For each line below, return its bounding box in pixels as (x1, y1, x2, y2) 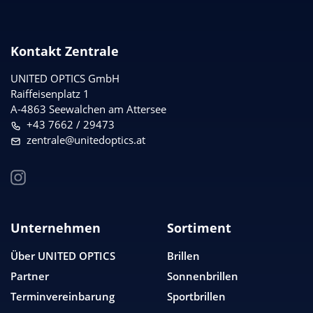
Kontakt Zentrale (10, 42, 119, 59)
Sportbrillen (167, 289, 226, 304)
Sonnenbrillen (167, 268, 238, 283)
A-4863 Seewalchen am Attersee (10, 102, 166, 117)
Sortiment (167, 219, 231, 237)
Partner (10, 268, 49, 283)
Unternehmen (10, 219, 101, 237)
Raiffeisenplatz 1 (10, 87, 89, 101)
